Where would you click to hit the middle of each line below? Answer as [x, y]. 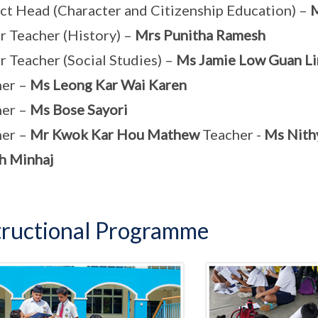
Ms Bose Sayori [78, 109]
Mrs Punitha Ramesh [200, 35]
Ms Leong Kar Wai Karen [108, 84]
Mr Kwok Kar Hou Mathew [116, 134]
